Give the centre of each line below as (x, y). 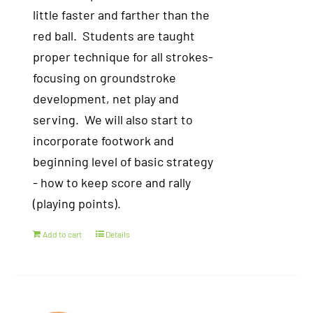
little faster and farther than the (122, 15)
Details (118, 234)
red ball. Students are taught (114, 36)
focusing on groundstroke (105, 78)
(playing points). (77, 203)
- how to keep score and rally (112, 182)
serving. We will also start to (113, 119)
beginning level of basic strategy (123, 161)
